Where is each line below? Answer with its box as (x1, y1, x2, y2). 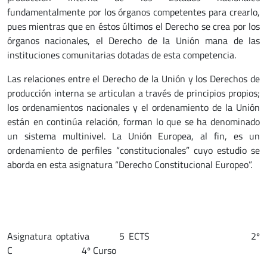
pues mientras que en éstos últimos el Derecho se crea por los (7, 19, 260, 33)
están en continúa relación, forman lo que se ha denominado (7, 114, 260, 129)
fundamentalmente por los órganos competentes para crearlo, (7, 5, 260, 19)
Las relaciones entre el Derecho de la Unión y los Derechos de (7, 72, 260, 86)
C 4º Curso (7, 243, 116, 257)
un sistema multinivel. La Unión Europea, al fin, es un (7, 129, 260, 143)
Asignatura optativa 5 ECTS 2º (7, 229, 260, 243)
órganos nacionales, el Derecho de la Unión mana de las (7, 33, 260, 48)
